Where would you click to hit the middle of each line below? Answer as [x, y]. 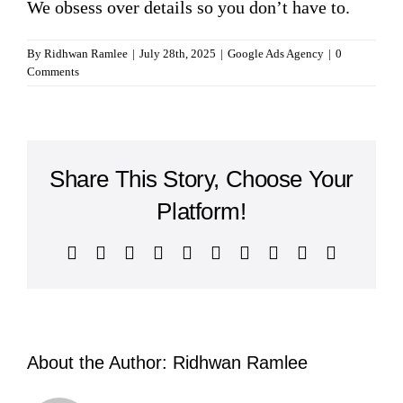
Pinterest [282, 252]
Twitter [132, 252]
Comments [53, 72]
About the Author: [100, 363]
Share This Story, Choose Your [201, 179]
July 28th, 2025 [178, 54]
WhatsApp [230, 252]
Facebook [112, 252]
